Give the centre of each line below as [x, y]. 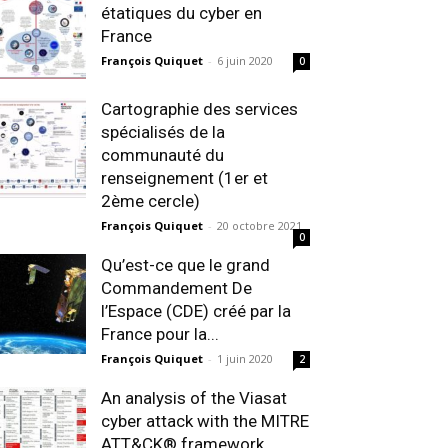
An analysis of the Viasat [194, 398]
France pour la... [160, 334]
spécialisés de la [163, 132]
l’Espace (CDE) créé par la [196, 311]
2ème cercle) [150, 201]
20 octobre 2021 [259, 225]
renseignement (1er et [184, 178]
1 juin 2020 [245, 358]
